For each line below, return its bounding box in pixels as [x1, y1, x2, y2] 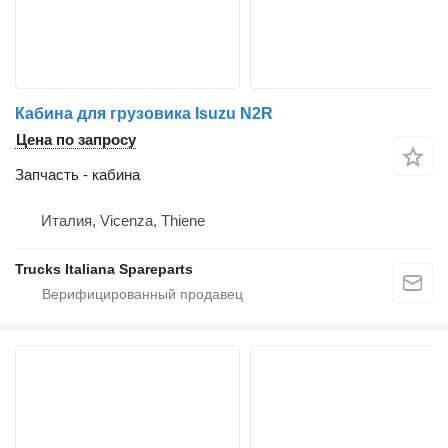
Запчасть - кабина [15, 166, 140, 184]
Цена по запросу [16, 131, 136, 149]
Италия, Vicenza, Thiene [41, 212, 205, 230]
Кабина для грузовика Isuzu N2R [15, 105, 273, 123]
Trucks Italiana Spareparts [15, 261, 193, 278]
